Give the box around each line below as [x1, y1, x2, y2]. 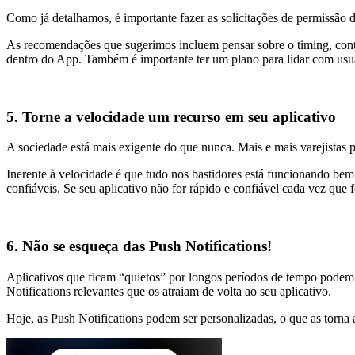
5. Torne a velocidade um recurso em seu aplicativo [6, 108, 336, 125]
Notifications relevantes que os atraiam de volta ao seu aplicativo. [6, 284, 331, 298]
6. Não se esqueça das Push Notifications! [6, 238, 272, 255]
